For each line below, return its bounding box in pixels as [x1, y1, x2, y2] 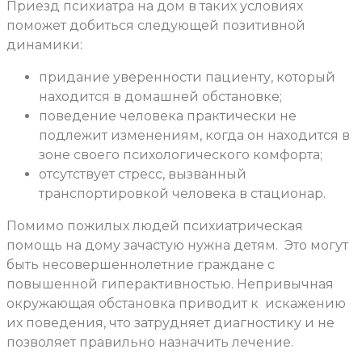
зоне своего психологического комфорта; [39, 146, 322, 162]
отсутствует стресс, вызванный [39, 166, 246, 182]
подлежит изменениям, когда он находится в [39, 127, 350, 143]
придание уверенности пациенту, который [39, 69, 335, 85]
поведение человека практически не [39, 107, 297, 124]
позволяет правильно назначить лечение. [6, 334, 293, 350]
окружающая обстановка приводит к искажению [6, 295, 346, 311]
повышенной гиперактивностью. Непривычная [6, 276, 334, 292]
